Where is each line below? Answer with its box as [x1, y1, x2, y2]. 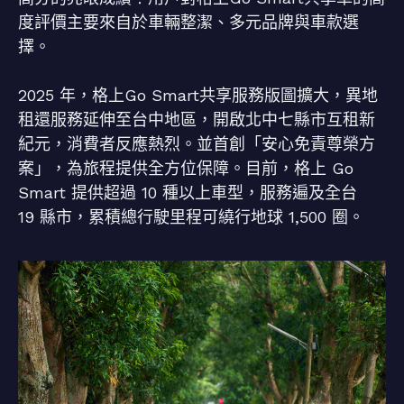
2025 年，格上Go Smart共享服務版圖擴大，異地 [18, 86, 378, 105]
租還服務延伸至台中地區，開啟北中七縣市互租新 [18, 110, 375, 129]
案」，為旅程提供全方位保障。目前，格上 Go [18, 159, 353, 178]
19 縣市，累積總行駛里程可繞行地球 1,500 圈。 [18, 207, 364, 226]
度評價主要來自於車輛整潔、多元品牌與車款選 [18, 13, 359, 32]
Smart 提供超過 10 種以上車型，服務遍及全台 [18, 183, 357, 202]
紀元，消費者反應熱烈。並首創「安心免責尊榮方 [18, 134, 375, 153]
